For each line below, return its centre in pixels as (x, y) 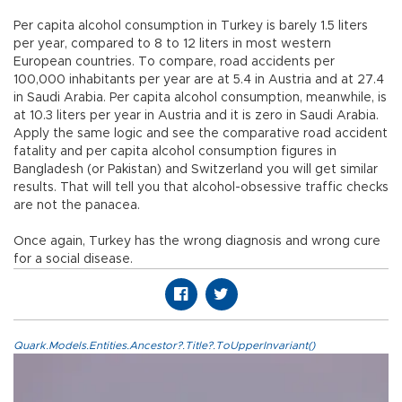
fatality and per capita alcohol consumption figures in (175, 152)
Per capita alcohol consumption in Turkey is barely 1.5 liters (191, 26)
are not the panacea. (77, 206)
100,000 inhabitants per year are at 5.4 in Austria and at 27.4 (199, 80)
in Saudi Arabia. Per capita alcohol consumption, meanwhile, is (200, 98)
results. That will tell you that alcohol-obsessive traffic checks (201, 188)
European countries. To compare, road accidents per (174, 62)
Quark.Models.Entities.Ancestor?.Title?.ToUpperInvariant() (164, 346)
